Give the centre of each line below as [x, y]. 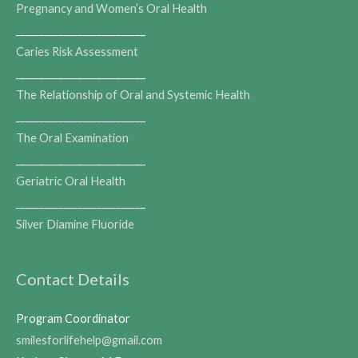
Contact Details [73, 279]
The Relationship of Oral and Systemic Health [133, 94]
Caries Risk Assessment [77, 51]
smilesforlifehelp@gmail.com [89, 340]
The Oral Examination [72, 137]
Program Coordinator [73, 318]
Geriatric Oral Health [71, 181]
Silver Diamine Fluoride [75, 224]
